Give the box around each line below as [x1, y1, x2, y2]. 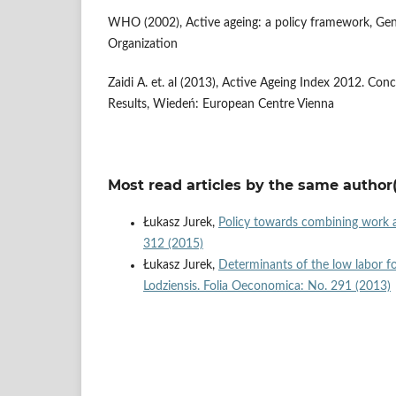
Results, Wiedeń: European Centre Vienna [108, 98, 334, 111]
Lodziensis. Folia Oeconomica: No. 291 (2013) [143, 280, 391, 293]
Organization [108, 38, 178, 51]
